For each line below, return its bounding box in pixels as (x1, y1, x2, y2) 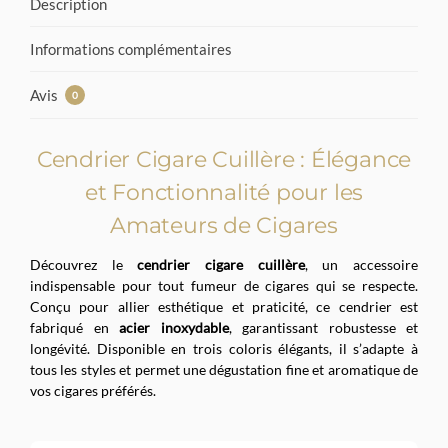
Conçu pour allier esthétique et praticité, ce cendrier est (30, 297, 418, 315)
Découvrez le (30, 255, 138, 273)
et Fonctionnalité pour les (84, 178, 364, 206)
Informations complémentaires (30, 40, 232, 59)
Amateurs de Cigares (110, 211, 338, 239)
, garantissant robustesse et (228, 318, 418, 336)
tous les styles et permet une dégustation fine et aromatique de (30, 360, 418, 378)
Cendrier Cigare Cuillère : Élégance (36, 145, 412, 173)
